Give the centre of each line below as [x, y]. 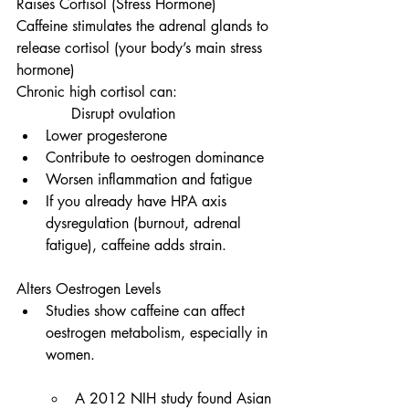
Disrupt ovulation [96, 114]
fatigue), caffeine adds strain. [136, 245]
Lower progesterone [106, 136]
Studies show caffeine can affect [147, 311]
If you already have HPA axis [138, 201]
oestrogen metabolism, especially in [159, 333]
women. [70, 355]
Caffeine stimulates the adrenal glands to [145, 26]
